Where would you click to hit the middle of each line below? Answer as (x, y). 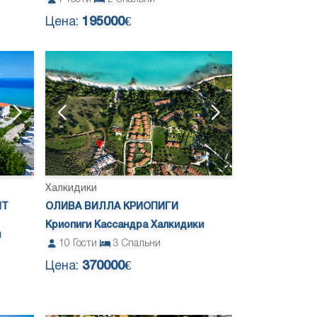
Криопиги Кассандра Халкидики (125, 225)
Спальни (141, 243)
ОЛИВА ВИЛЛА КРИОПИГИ (112, 207)
